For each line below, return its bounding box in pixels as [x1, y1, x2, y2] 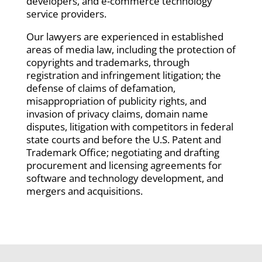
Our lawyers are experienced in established [26, 30, 223, 43]
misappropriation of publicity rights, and [26, 94, 206, 108]
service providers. [26, 7, 106, 20]
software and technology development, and [26, 171, 223, 185]
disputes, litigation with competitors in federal [26, 120, 233, 133]
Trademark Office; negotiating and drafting [26, 146, 219, 159]
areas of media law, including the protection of [26, 43, 236, 56]
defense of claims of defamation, [26, 81, 175, 95]
